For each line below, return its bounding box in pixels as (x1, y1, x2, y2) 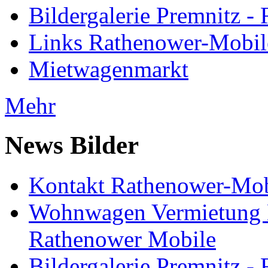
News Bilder (5, 131, 139, 160)
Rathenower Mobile (29, 226, 216, 252)
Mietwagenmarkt (29, 56, 188, 82)
